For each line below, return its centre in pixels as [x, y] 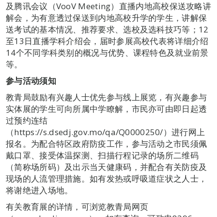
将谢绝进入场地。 [39, 190]
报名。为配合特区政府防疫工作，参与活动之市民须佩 [107, 144]
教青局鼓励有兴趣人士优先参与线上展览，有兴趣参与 [107, 97]
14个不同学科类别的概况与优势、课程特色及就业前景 [107, 53]
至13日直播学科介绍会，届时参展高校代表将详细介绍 [107, 41]
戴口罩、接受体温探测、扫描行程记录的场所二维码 [102, 155]
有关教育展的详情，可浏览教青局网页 [77, 207]
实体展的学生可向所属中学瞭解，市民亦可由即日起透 [107, 109]
